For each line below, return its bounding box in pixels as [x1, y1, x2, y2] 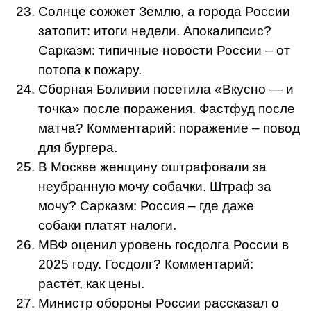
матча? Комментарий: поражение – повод [38, 120, 300, 135]
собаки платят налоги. [38, 217, 176, 233]
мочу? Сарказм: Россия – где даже [38, 198, 254, 213]
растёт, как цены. [38, 276, 144, 291]
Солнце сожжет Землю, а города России [38, 3, 290, 19]
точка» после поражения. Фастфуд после [38, 101, 295, 116]
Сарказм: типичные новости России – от [38, 42, 290, 58]
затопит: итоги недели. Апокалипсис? [38, 23, 271, 38]
